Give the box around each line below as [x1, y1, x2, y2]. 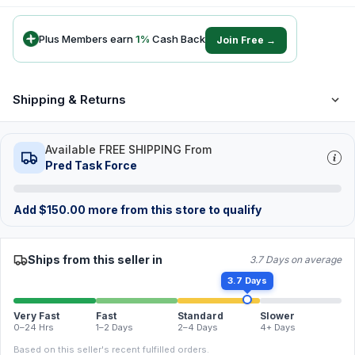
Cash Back [150, 32, 205, 45]
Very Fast [13, 310, 59, 322]
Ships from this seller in [28, 253, 162, 266]
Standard [177, 310, 223, 322]
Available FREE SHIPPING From [45, 143, 212, 156]
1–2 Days [95, 322, 133, 333]
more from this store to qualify [86, 203, 261, 216]
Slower [259, 310, 295, 322]
